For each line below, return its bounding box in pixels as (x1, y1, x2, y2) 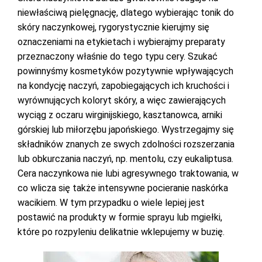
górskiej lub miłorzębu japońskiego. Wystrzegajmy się (18, 124, 234, 135)
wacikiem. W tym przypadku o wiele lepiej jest (18, 197, 205, 208)
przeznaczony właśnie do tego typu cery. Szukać (18, 51, 218, 62)
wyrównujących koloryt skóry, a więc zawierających (18, 95, 226, 106)
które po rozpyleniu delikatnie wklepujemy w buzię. (18, 226, 225, 237)
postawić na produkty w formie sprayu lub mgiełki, (18, 212, 222, 223)
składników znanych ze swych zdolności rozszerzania (18, 139, 235, 150)
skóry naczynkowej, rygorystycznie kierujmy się (18, 22, 209, 33)
